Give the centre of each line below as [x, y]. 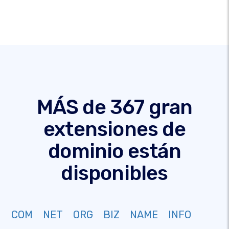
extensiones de [114, 129]
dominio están [114, 151]
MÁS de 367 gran [114, 107]
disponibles [114, 173]
